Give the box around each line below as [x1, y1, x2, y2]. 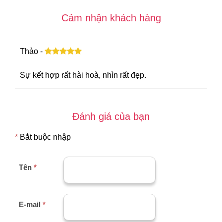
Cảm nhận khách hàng [61, 12, 161, 23]
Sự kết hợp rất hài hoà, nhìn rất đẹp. [20, 70, 146, 79]
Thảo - [20, 47, 45, 55]
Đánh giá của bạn [72, 111, 150, 122]
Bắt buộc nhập [18, 132, 71, 141]
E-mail [19, 200, 43, 209]
